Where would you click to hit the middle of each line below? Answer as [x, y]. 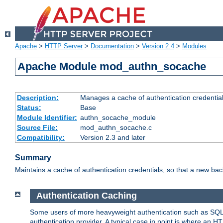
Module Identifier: [47, 118]
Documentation [112, 46]
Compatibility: [41, 138]
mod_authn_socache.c [116, 128]
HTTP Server [64, 46]
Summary [33, 158]
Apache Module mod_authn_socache [112, 67]
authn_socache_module [118, 118]
